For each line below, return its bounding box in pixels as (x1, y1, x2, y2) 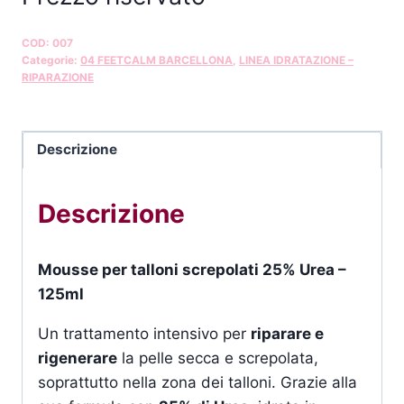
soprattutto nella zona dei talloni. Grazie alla (38, 372, 357, 391)
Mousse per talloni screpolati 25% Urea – (38, 260, 346, 279)
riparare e (251, 324, 324, 343)
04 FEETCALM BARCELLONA (80, 52, 233, 67)
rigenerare (38, 348, 117, 367)
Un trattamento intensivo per (38, 324, 251, 343)
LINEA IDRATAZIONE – (239, 52, 353, 67)
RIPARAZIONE (22, 69, 94, 84)
